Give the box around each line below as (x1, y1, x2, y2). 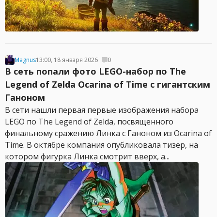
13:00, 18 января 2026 (36, 56, 98, 64)
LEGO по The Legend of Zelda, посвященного (5, 116, 173, 127)
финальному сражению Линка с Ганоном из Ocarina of (5, 128, 212, 139)
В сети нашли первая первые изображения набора (5, 105, 199, 115)
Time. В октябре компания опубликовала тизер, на (5, 139, 198, 150)
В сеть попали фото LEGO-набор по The (5, 65, 186, 77)
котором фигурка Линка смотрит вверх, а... (5, 151, 170, 162)
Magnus (15, 56, 36, 64)
